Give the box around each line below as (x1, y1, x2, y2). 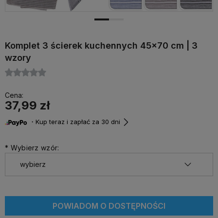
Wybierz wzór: (8, 144, 59, 152)
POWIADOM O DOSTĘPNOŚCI (53, 201, 165, 211)
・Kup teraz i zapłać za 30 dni (27, 118, 120, 126)
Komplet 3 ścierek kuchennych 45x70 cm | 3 (5, 40, 198, 51)
